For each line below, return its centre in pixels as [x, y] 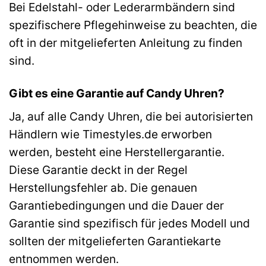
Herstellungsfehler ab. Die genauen [103, 188]
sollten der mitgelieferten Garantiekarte [115, 241]
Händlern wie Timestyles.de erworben [110, 134]
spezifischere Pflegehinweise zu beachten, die [133, 25]
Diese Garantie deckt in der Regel [98, 170]
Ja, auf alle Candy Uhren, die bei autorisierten [131, 117]
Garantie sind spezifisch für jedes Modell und [129, 224]
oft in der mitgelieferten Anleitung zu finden [126, 42]
